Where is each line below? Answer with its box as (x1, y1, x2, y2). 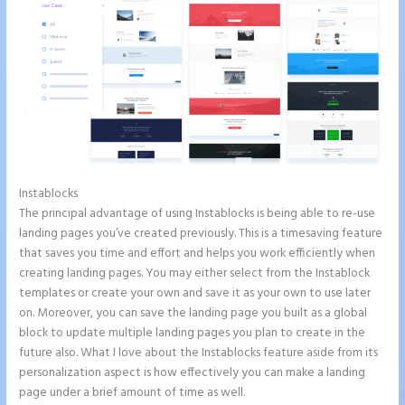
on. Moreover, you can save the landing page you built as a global (19, 304, 368, 324)
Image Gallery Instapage (80, 184, 211, 204)
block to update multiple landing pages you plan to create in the (19, 324, 366, 344)
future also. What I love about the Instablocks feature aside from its (19, 344, 379, 363)
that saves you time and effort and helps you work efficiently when (19, 244, 376, 264)
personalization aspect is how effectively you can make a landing (19, 363, 366, 383)
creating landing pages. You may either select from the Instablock (19, 264, 371, 284)
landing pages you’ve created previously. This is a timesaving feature (19, 224, 383, 244)
